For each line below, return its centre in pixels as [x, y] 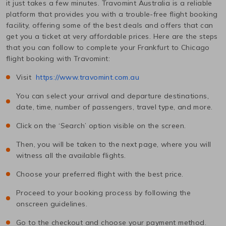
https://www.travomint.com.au [88, 77]
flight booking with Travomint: [58, 58]
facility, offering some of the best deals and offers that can [110, 25]
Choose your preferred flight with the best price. [100, 174]
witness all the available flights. [71, 155]
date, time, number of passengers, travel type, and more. [115, 107]
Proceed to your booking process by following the [104, 192]
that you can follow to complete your [72, 47]
